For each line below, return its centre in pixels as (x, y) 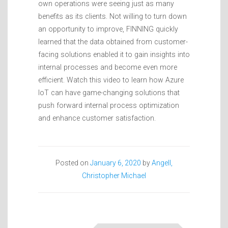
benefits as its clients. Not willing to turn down (112, 16)
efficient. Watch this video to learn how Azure (111, 80)
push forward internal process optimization (109, 105)
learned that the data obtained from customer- (113, 41)
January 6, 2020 (116, 163)
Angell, (162, 163)
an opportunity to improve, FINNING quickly (108, 29)
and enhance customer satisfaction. (97, 118)
